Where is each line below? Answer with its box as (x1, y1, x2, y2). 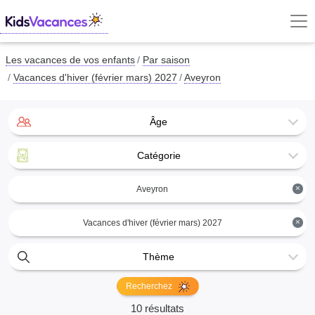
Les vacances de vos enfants (6, 55, 135, 65)
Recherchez (125, 281, 174, 291)
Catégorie (136, 150, 181, 161)
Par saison (143, 55, 190, 65)
